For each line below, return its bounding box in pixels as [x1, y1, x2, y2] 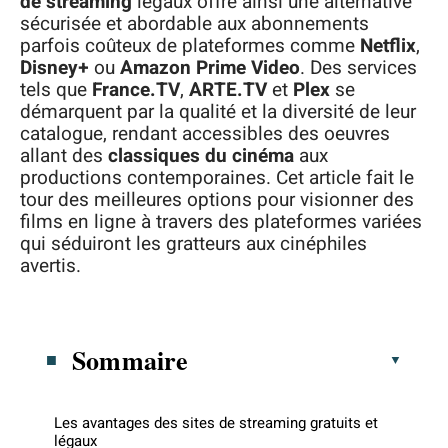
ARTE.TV [189, 76, 267, 104]
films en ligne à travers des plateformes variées [20, 208, 422, 236]
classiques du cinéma [108, 142, 294, 170]
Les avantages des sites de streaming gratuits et [54, 411, 378, 434]
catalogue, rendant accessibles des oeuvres [20, 120, 390, 148]
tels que [20, 76, 92, 104]
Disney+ [20, 54, 89, 82]
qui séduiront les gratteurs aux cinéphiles [20, 230, 367, 258]
